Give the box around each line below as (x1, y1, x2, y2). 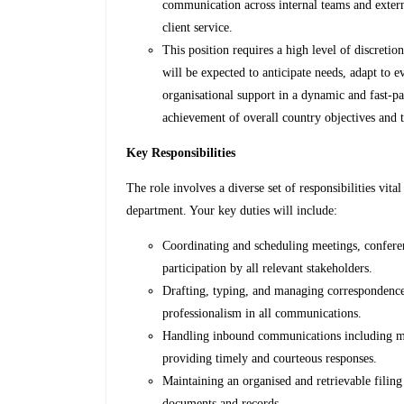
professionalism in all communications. (162, 307, 363, 321)
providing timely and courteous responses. (162, 352, 378, 366)
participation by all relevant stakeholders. (162, 262, 373, 276)
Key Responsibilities (126, 146, 236, 161)
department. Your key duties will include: (126, 204, 338, 218)
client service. (162, 21, 234, 35)
